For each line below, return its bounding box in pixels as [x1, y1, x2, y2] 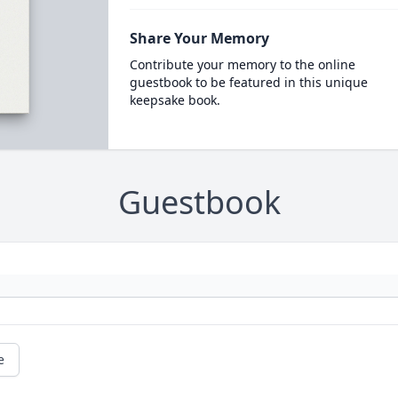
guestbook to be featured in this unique [129, 74, 368, 91]
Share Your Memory [129, 28, 269, 48]
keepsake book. [129, 92, 220, 108]
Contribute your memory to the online [129, 56, 355, 73]
